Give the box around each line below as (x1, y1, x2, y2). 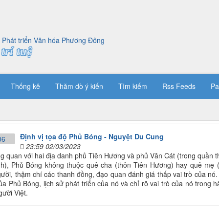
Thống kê (11, 81, 40, 91)
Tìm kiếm (118, 81, 147, 91)
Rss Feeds (162, 81, 196, 91)
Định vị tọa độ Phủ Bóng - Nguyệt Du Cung (20, 131, 164, 142)
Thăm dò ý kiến (55, 81, 103, 91)
